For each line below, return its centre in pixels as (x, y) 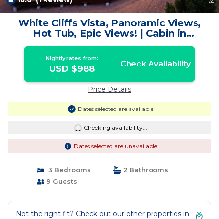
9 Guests (61, 181)
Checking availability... (115, 127)
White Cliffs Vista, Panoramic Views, (109, 23)
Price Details (109, 89)
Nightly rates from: (72, 58)
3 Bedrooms (67, 170)
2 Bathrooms (145, 170)
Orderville (109, 44)
